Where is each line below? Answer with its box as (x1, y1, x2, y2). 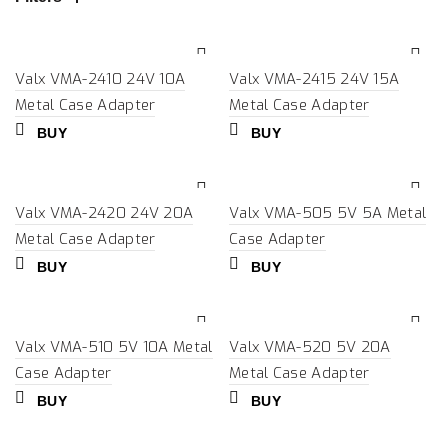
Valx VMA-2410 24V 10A (15, 69, 186, 89)
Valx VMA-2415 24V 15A (229, 69, 400, 89)
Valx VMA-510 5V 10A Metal (15, 337, 213, 357)
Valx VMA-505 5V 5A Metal (229, 203, 427, 223)
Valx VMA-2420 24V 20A (15, 203, 194, 223)
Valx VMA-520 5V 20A (229, 337, 391, 357)
